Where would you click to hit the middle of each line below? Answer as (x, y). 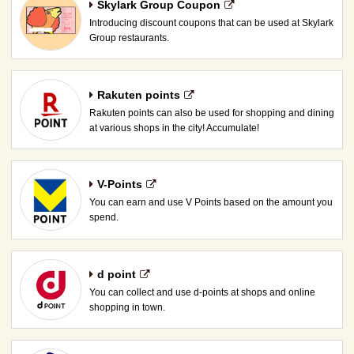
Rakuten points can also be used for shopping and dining (211, 113)
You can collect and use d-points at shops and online (202, 292)
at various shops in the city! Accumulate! (174, 128)
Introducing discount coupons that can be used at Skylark (211, 23)
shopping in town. (127, 307)
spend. (104, 218)
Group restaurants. (129, 38)
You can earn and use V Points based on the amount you (211, 203)
